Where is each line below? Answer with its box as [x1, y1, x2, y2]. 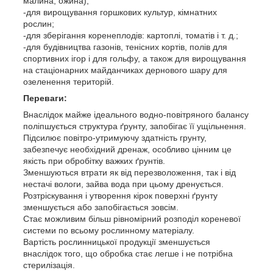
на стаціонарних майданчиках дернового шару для [23, 65, 227, 75]
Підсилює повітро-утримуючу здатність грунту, [23, 132, 207, 143]
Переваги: [23, 93, 67, 103]
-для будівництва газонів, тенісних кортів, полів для [23, 41, 227, 52]
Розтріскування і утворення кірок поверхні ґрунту [23, 190, 218, 200]
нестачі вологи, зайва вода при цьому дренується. [23, 179, 224, 189]
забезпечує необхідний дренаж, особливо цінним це [23, 144, 232, 154]
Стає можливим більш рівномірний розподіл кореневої [23, 213, 241, 224]
